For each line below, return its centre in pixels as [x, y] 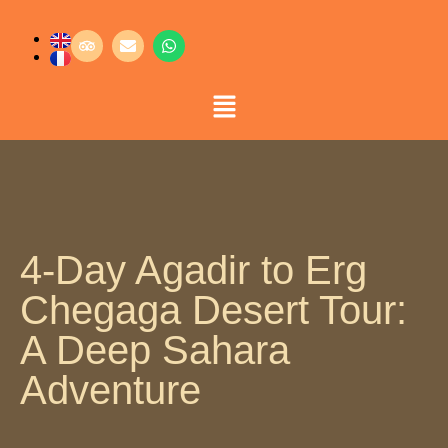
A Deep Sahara [155, 350]
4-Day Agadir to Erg [193, 270]
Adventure [110, 390]
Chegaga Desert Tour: [213, 310]
